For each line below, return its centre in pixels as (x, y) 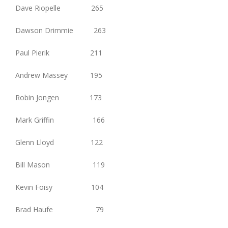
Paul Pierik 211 (59, 53)
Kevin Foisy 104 (59, 187)
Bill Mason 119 (60, 165)
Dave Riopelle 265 (59, 8)
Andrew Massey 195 (59, 75)
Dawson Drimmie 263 (61, 31)
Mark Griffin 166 (60, 120)
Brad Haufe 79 (60, 210)
